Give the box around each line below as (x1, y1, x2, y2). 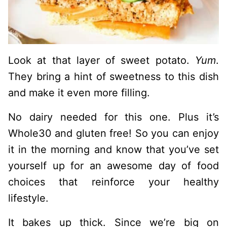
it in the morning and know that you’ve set (8, 143, 219, 156)
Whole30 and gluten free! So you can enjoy (8, 127, 219, 139)
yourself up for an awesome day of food (8, 160, 219, 172)
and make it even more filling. (8, 87, 150, 99)
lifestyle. (8, 192, 49, 204)
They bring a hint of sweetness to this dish (8, 70, 219, 83)
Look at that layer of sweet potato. (8, 54, 195, 66)
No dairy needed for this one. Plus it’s (8, 111, 219, 123)
